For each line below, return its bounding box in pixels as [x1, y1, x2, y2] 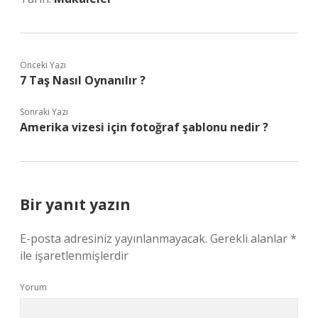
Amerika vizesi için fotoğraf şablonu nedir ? [20, 119, 268, 135]
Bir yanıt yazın [20, 194, 131, 214]
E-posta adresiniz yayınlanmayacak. [20, 231, 207, 246]
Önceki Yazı [20, 59, 66, 71]
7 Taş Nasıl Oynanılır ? [20, 72, 146, 88]
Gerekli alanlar [210, 231, 290, 246]
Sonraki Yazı [20, 106, 68, 118]
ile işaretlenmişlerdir [20, 248, 128, 263]
